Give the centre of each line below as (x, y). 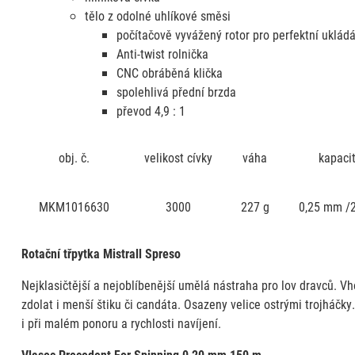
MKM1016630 (74, 206)
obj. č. (74, 157)
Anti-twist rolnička (162, 53)
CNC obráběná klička (169, 72)
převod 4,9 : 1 (151, 110)
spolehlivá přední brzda (176, 91)
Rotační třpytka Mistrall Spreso (101, 253)
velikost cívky (179, 157)
